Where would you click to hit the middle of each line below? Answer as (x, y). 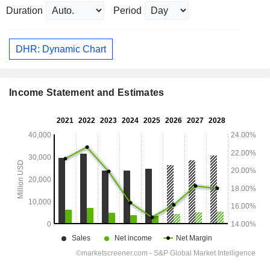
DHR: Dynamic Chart (61, 49)
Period (127, 11)
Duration (24, 11)
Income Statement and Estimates (87, 93)
